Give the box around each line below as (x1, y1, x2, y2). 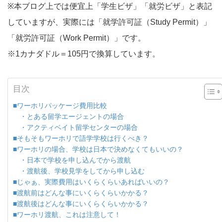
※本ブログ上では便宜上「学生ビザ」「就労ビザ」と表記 (7, 2, 212, 11)
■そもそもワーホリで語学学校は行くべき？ (13, 134, 149, 143)
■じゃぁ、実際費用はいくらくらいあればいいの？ (13, 178, 169, 186)
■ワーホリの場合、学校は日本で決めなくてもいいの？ (13, 145, 183, 154)
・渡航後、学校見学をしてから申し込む (13, 167, 145, 175)
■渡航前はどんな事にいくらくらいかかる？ (13, 189, 149, 197)
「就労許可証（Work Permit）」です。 (7, 34, 146, 43)
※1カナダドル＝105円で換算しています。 (7, 50, 160, 58)
